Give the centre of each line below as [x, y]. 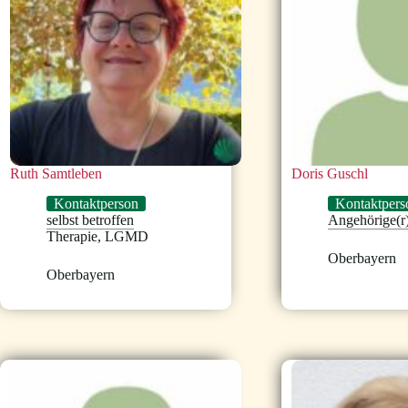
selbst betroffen [90, 220]
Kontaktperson [96, 204]
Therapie [72, 237]
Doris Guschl [330, 174]
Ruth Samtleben [56, 174]
